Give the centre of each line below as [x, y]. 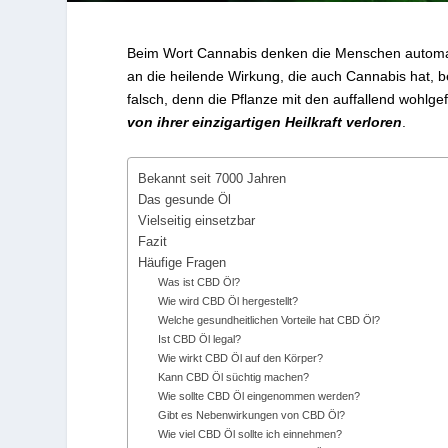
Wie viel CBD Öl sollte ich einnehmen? [250, 433]
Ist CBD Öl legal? [200, 338]
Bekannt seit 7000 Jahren [212, 178]
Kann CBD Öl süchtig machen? [234, 376]
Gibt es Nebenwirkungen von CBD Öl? [252, 414]
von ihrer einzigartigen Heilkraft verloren [265, 122]
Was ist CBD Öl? [199, 281]
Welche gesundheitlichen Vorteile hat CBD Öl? [269, 319]
